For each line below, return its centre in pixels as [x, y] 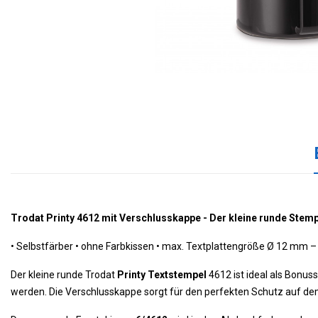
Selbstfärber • [48, 246]
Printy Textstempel [162, 275]
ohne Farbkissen [117, 246]
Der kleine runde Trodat [64, 275]
